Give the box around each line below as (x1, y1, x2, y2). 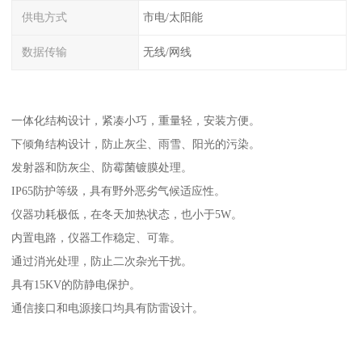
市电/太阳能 (142, 11, 203, 24)
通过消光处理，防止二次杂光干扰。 (11, 254, 193, 267)
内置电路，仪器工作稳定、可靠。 (11, 230, 182, 244)
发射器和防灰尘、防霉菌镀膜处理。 (11, 160, 193, 174)
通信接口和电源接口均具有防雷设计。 (11, 301, 204, 314)
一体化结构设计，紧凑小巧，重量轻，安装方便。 (11, 113, 261, 127)
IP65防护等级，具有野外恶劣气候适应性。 (11, 183, 226, 197)
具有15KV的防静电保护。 (11, 277, 141, 291)
